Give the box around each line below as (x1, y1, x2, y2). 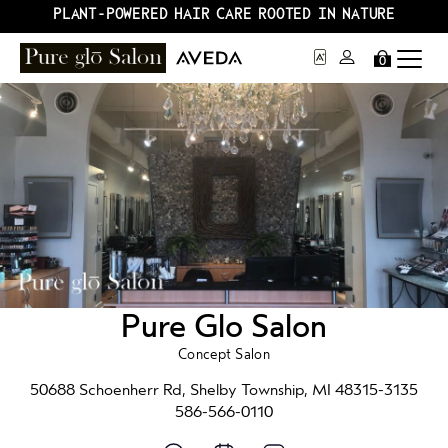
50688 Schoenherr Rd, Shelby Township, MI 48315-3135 (30, 380, 418, 399)
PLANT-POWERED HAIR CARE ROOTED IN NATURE (53, 6, 395, 23)
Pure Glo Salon (121, 307, 327, 345)
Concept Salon (178, 345, 270, 363)
